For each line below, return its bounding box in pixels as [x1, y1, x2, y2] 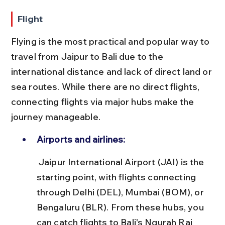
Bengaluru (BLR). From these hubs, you [36, 201, 206, 213]
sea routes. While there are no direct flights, [11, 80, 202, 92]
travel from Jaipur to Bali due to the [11, 50, 165, 62]
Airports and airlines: [36, 133, 126, 145]
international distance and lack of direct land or [11, 65, 214, 77]
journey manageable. [11, 110, 100, 123]
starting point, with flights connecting [36, 171, 198, 183]
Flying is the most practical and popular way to [11, 35, 212, 47]
